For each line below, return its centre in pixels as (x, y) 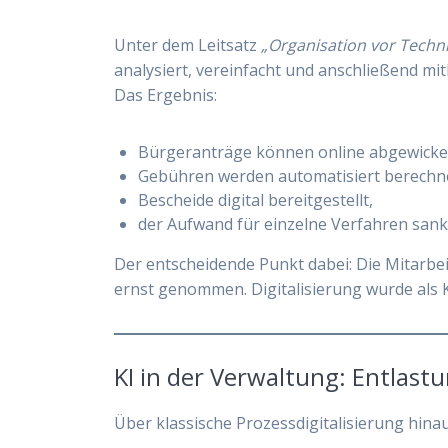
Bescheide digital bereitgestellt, (256, 199)
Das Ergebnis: (166, 94)
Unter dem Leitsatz (188, 44)
